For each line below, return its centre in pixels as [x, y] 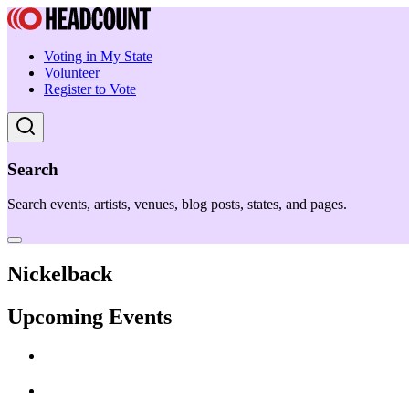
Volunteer [72, 73]
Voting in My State [98, 56]
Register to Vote [90, 89]
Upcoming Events [89, 317]
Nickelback [60, 274]
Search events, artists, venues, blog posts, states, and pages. [177, 204]
